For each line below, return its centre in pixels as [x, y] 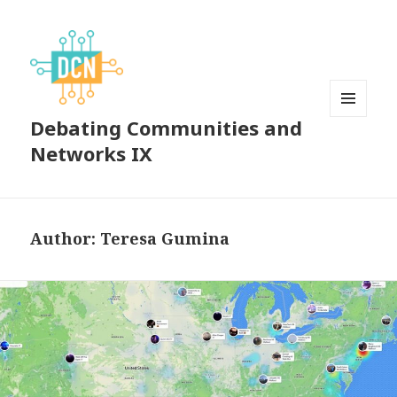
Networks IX [92, 154]
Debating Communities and [167, 128]
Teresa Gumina [165, 239]
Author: [66, 239]
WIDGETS [356, 154]
